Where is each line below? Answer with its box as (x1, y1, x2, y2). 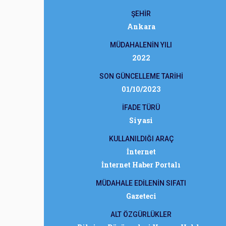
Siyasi (129, 116, 153, 125)
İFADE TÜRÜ (122, 103, 160, 111)
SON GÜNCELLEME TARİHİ (99, 72, 183, 80)
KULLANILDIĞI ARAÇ (108, 135, 174, 143)
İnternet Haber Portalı (101, 160, 181, 169)
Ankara (127, 22, 155, 31)
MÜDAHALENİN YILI (110, 41, 172, 49)
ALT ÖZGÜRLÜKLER (110, 210, 172, 218)
